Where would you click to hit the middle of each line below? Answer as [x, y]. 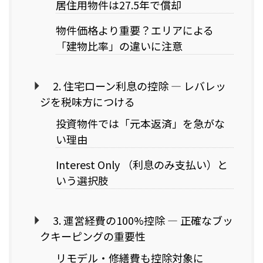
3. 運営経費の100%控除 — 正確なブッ [143, 220]
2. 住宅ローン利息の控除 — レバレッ [139, 85]
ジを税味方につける [87, 101]
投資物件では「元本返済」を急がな [140, 123]
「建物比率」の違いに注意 [119, 45]
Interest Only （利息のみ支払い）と [142, 164]
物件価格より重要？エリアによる [135, 30]
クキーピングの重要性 [93, 236]
